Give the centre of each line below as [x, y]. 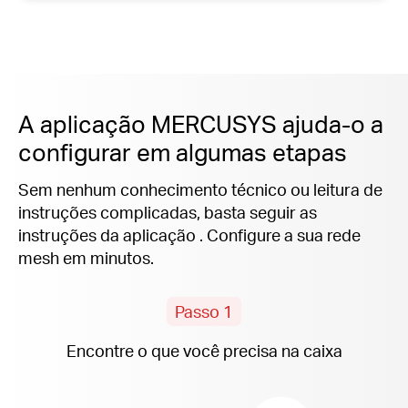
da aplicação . [153, 234]
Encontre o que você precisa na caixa [204, 350]
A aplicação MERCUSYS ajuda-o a [201, 123]
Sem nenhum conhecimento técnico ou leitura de [200, 189]
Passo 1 [204, 311]
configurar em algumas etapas [183, 151]
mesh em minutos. [86, 257]
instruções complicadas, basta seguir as [168, 211]
